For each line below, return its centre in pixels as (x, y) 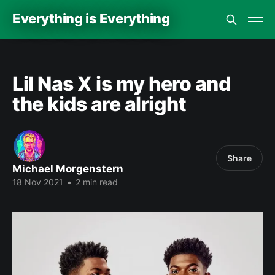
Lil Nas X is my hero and (122, 84)
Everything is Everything (91, 18)
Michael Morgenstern (68, 169)
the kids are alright (99, 104)
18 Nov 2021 (38, 182)
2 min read (95, 182)
